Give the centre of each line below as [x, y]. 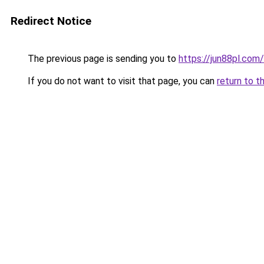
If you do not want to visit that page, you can [121, 81]
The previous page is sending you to [102, 59]
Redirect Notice [51, 21]
